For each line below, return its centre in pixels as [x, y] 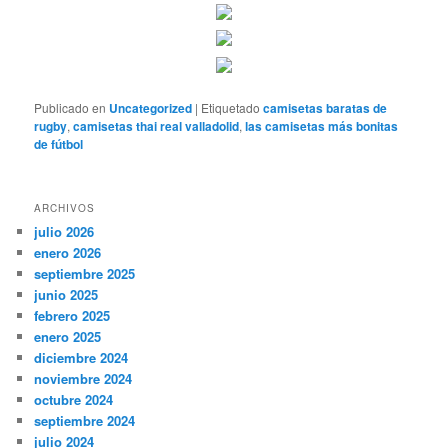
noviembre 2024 [83, 379]
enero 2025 [68, 337]
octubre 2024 [74, 400]
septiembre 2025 [85, 274]
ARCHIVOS [65, 208]
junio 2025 [66, 295]
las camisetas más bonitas [322, 125]
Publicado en [70, 107]
